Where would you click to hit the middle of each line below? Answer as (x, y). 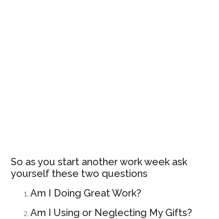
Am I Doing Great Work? (86, 193)
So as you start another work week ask (99, 162)
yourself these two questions (79, 174)
